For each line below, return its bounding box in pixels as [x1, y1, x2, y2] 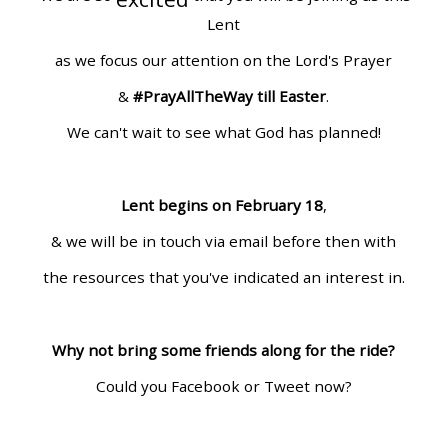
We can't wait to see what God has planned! [66, 122, 381, 143]
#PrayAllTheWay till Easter [133, 86, 327, 107]
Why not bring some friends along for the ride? [52, 339, 396, 360]
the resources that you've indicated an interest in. [42, 267, 405, 288]
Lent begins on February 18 [120, 194, 323, 215]
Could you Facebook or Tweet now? [95, 375, 352, 396]
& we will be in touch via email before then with [51, 230, 397, 251]
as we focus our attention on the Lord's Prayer [55, 50, 393, 71]
